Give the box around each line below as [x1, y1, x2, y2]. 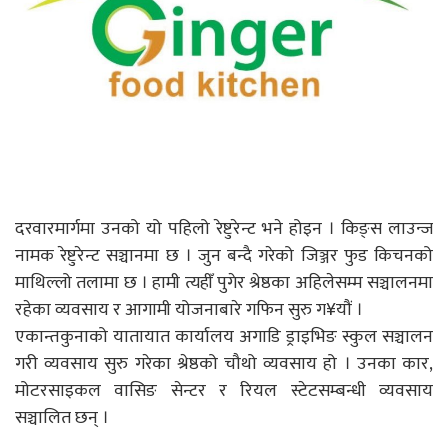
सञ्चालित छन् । [15, 403, 109, 434]
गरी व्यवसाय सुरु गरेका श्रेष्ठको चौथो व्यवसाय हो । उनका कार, [15, 349, 433, 380]
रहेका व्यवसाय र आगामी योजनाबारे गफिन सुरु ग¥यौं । [15, 295, 363, 326]
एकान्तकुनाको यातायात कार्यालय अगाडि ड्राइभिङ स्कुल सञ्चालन [15, 322, 433, 353]
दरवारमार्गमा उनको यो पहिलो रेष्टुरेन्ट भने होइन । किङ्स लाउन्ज [15, 214, 433, 245]
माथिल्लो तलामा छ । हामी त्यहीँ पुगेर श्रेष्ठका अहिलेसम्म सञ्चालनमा [15, 268, 433, 299]
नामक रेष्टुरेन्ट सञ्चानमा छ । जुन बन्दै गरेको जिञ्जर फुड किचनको [15, 241, 433, 272]
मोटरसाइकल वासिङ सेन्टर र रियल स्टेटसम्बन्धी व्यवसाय [15, 376, 433, 407]
